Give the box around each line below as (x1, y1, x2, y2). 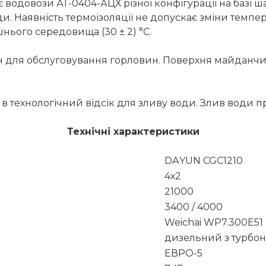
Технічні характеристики (66, 125, 199, 137)
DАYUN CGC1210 (164, 154, 243, 166)
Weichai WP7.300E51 (164, 216, 263, 228)
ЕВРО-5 (164, 247, 202, 259)
